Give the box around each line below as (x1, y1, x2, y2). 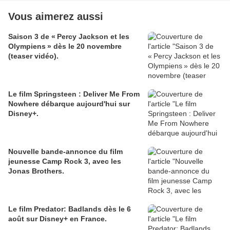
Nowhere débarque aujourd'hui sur (8, 100, 130, 108)
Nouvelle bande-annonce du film (8, 147, 123, 156)
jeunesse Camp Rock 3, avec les (8, 157, 121, 166)
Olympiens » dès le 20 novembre (8, 42, 122, 51)
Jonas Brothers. (8, 167, 64, 176)
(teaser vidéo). (8, 52, 59, 61)
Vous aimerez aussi (8, 11, 103, 23)
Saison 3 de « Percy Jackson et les (8, 32, 129, 41)
